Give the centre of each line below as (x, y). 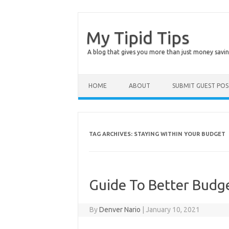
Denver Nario (120, 210)
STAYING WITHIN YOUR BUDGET (179, 134)
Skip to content (102, 78)
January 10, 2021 (173, 210)
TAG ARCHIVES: (111, 134)
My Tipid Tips (138, 37)
